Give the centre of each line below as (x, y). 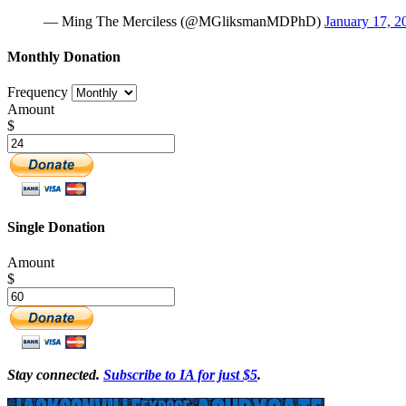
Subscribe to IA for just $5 (180, 374)
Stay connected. (53, 374)
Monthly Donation (64, 57)
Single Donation (56, 227)
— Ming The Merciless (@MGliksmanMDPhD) (184, 21)
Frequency (38, 92)
